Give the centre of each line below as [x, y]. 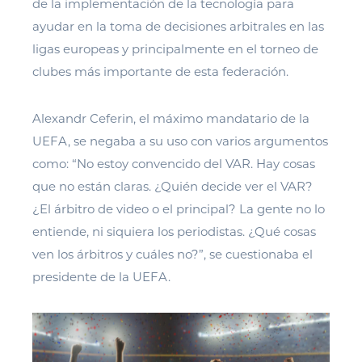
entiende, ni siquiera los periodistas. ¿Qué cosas [174, 231]
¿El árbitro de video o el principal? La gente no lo [179, 208]
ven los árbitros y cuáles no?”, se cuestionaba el [173, 254]
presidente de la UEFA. [101, 276]
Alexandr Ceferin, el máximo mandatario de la [171, 118]
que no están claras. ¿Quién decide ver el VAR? [173, 186]
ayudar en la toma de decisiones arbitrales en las [178, 26]
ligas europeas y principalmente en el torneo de [175, 48]
